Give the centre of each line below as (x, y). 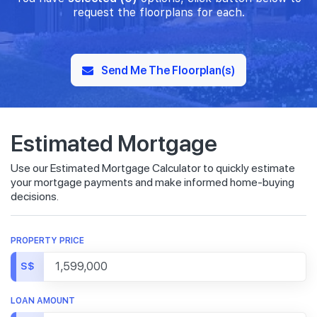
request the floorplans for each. (158, 12)
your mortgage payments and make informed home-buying (152, 182)
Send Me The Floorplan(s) (167, 69)
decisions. (35, 196)
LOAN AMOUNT (43, 300)
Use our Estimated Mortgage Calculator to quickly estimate (153, 168)
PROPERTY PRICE (47, 240)
